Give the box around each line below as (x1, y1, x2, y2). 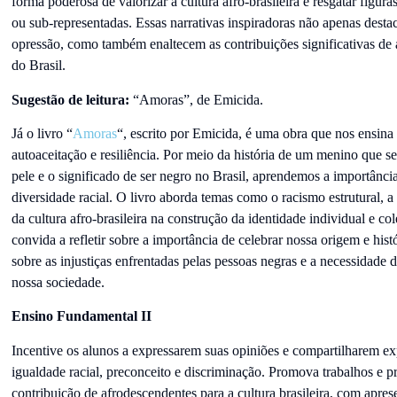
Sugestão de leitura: (11, 91, 129, 107)
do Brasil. (11, 58, 69, 74)
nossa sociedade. (11, 275, 105, 291)
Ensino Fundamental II (11, 308, 155, 324)
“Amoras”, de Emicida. (128, 91, 263, 107)
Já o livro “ (11, 126, 73, 142)
